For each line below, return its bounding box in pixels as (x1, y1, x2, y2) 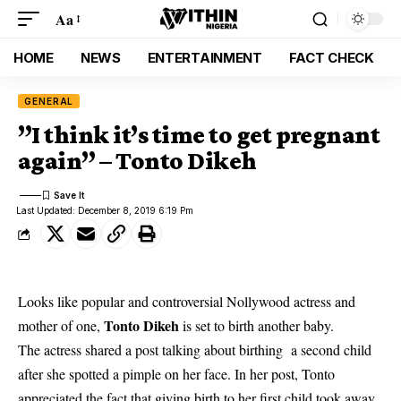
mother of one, (18, 316, 104, 335)
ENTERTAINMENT (147, 48, 262, 66)
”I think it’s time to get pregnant (18, 121, 380, 149)
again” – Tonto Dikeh (18, 147, 257, 175)
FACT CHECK (288, 48, 374, 66)
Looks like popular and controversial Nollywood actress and (18, 292, 355, 311)
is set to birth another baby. (183, 316, 334, 335)
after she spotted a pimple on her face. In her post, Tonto (18, 364, 335, 383)
